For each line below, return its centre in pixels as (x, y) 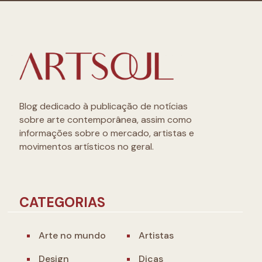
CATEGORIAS (62, 203)
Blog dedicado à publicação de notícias (104, 106)
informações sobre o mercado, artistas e (107, 133)
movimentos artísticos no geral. (87, 147)
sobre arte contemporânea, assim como (106, 120)
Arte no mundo (72, 236)
